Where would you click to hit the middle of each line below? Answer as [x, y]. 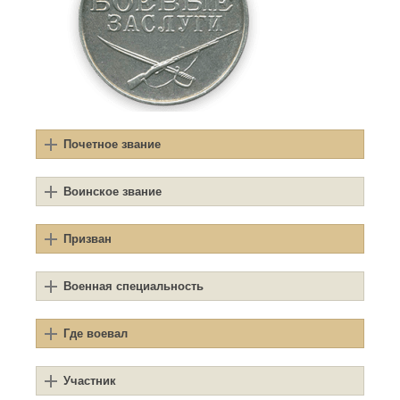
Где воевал [96, 334]
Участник [90, 381]
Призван [87, 239]
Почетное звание [112, 145]
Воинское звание [112, 192]
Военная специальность [133, 287]
